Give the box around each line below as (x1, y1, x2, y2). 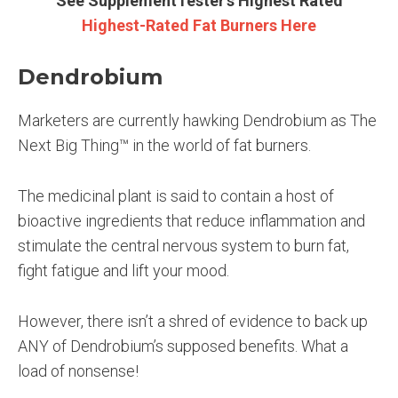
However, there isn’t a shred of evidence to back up (18, 312, 368, 330)
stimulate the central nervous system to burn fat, (18, 236, 349, 256)
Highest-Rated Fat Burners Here (82, 15, 316, 35)
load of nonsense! (18, 362, 139, 380)
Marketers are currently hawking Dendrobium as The (18, 111, 377, 131)
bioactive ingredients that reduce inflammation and (18, 211, 365, 231)
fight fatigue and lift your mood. (18, 261, 229, 281)
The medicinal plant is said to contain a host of (18, 187, 334, 206)
